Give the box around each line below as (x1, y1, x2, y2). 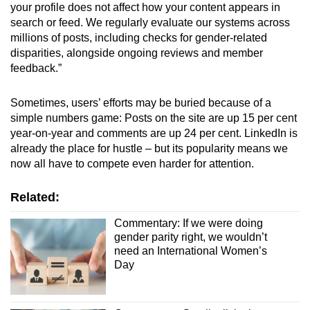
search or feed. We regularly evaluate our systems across (10, 17, 290, 29)
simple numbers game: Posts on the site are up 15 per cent (10, 112, 297, 125)
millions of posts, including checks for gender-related (10, 32, 267, 44)
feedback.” (10, 62, 62, 75)
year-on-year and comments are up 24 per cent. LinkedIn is (10, 127, 298, 140)
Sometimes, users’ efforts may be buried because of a (10, 97, 271, 109)
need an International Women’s (113, 245, 267, 257)
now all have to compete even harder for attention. (10, 158, 254, 170)
